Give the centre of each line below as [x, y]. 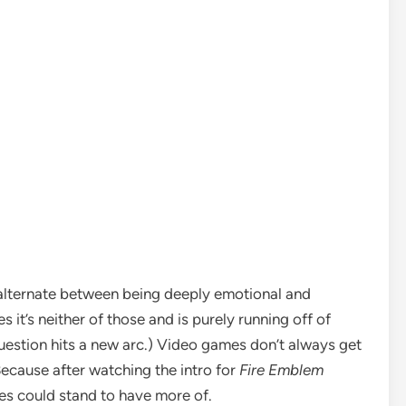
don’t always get [304, 344]
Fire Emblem [281, 369]
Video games [202, 344]
